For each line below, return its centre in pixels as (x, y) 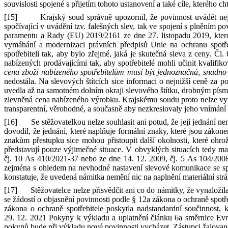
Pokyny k (63, 218)
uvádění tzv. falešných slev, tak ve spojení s (117, 26)
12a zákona (158, 199)
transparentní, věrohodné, (46, 109)
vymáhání (22, 45)
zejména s (20, 168)
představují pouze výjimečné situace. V (68, 149)
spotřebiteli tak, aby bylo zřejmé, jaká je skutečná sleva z (98, 54)
